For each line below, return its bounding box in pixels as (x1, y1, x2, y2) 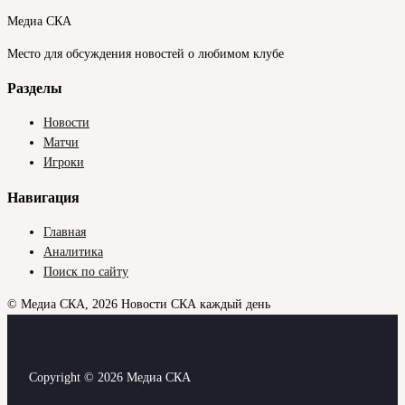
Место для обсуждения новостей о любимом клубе (7, 46, 284, 61)
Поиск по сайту (43, 265, 128, 278)
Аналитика (43, 245, 103, 259)
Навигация (7, 188, 80, 206)
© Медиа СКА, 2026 (7, 297, 118, 311)
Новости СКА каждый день (121, 297, 270, 311)
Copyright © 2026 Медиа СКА (29, 371, 191, 384)
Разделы (7, 79, 62, 97)
